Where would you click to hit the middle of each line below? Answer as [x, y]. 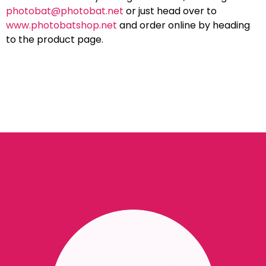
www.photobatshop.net [61, 25]
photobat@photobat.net [65, 11]
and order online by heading [183, 25]
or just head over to [170, 11]
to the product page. [55, 39]
